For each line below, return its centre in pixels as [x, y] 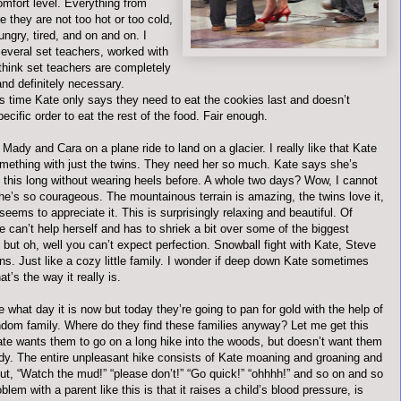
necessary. [94, 84]
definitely [41, 84]
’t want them [350, 341]
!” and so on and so [333, 374]
